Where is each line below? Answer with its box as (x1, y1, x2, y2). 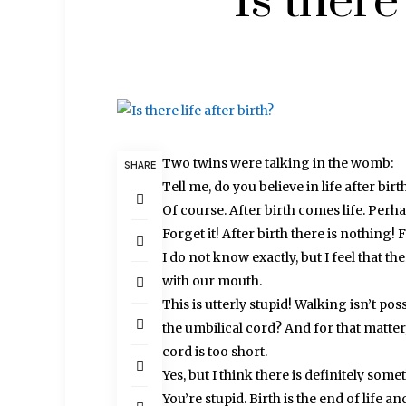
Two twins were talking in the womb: (162, 155, 394, 171)
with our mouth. (162, 273, 263, 289)
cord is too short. (162, 343, 268, 360)
